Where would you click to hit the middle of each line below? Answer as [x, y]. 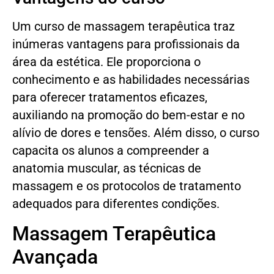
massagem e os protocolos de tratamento [127, 187]
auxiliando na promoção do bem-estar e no [128, 116]
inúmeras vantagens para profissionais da [126, 45]
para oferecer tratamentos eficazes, [110, 98]
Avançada [55, 257]
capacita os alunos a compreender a [111, 151]
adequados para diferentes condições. [116, 204]
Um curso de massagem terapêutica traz [124, 27]
